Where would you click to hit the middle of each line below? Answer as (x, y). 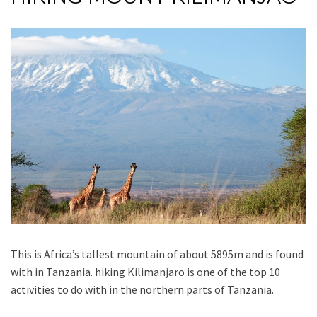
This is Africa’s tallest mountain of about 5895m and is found (157, 254)
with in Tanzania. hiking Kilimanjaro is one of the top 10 (145, 272)
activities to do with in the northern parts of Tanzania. (142, 290)
